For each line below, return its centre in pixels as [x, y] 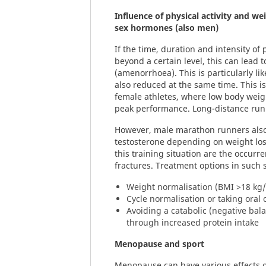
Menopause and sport [159, 244]
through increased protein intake [193, 222]
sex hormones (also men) [167, 28]
